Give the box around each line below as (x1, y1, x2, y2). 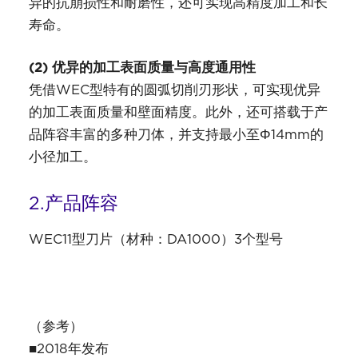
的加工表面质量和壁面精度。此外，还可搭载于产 (28, 101, 328, 121)
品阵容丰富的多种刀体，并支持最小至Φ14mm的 (28, 124, 324, 144)
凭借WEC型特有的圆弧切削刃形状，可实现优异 (28, 79, 320, 99)
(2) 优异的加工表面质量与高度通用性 (28, 57, 256, 77)
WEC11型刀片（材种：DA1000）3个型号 (28, 229, 283, 249)
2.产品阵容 (28, 189, 118, 216)
